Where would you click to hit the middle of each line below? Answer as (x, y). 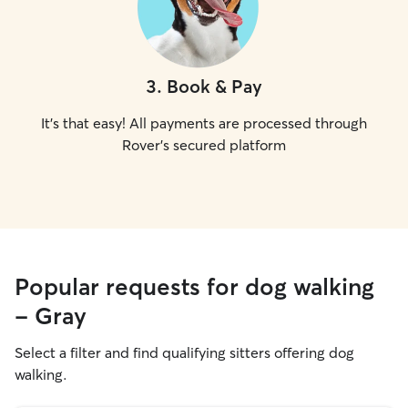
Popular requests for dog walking (194, 287)
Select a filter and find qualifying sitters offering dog (184, 352)
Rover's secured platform (204, 145)
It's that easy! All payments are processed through (204, 123)
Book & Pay (214, 86)
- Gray (51, 316)
